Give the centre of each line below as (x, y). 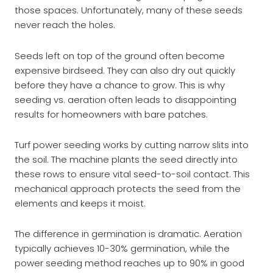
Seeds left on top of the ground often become (120, 55)
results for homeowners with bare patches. (111, 114)
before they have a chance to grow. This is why (120, 85)
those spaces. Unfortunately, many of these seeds (129, 10)
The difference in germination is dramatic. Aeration (128, 234)
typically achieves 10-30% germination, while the (122, 248)
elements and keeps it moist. (80, 203)
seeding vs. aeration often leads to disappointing (126, 99)
